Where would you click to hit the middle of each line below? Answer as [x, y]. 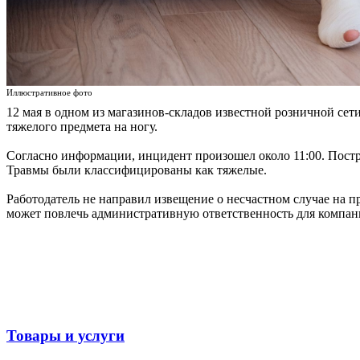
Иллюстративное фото [49, 93]
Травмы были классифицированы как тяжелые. [137, 170]
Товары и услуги [65, 336]
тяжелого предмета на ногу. [82, 127]
